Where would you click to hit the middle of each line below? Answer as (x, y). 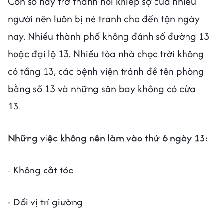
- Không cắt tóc (40, 170)
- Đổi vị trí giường (45, 201)
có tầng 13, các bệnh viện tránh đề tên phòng (106, 71)
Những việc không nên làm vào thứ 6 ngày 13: (108, 138)
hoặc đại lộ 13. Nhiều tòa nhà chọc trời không (106, 53)
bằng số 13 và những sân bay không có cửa (102, 88)
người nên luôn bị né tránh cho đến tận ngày (104, 18)
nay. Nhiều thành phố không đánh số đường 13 (108, 36)
